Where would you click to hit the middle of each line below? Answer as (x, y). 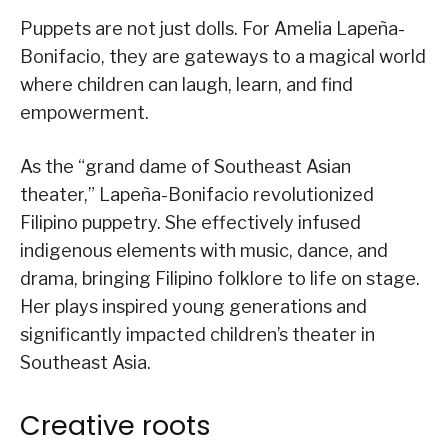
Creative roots (115, 426)
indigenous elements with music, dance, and (204, 251)
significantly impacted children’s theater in (197, 335)
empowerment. (84, 113)
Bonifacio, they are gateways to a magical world (223, 57)
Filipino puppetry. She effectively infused (190, 223)
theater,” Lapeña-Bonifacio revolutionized (197, 195)
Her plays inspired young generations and (193, 307)
